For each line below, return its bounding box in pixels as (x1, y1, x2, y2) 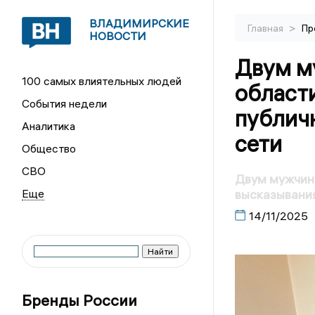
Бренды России (22, 290, 138, 310)
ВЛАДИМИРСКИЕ (89, 16, 190, 30)
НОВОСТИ (89, 29, 147, 43)
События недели (22, 96, 108, 110)
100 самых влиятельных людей (22, 74, 182, 88)
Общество (22, 141, 77, 155)
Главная (247, 22, 285, 34)
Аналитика (22, 119, 76, 133)
